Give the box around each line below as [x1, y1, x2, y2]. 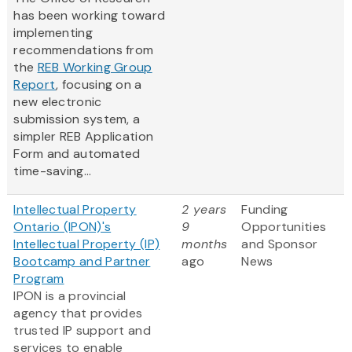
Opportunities [241, 218, 327, 236]
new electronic [13, 93, 102, 111]
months [181, 236, 228, 253]
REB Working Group [37, 59, 152, 76]
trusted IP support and [13, 322, 151, 339]
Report [13, 76, 57, 93]
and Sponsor [241, 236, 318, 253]
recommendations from [13, 42, 154, 59]
